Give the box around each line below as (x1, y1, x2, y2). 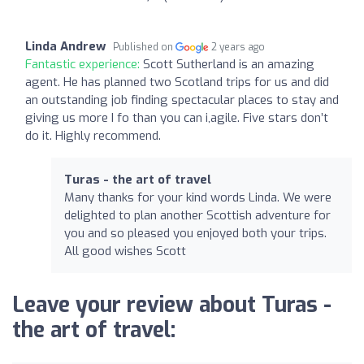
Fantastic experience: (25, 55, 143, 72)
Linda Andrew (25, 37, 106, 54)
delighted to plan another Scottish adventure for (64, 206, 331, 223)
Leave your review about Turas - (12, 290, 331, 319)
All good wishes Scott (64, 242, 186, 259)
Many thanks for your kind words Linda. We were (64, 188, 331, 206)
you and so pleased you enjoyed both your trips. (64, 224, 327, 241)
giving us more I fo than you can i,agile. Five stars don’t (25, 109, 328, 126)
